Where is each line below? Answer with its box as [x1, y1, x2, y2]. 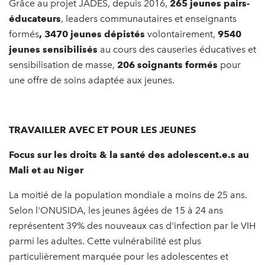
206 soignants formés [117, 59, 218, 71]
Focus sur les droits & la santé [9, 149, 148, 161]
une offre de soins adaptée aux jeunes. [9, 75, 174, 86]
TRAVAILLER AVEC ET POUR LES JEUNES [9, 124, 196, 136]
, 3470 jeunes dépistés [39, 28, 145, 40]
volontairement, [145, 28, 218, 40]
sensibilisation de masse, [9, 59, 117, 71]
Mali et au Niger [9, 164, 83, 176]
